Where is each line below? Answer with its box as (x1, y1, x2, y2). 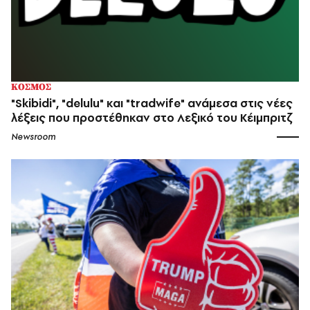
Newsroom (11, 130, 55, 143)
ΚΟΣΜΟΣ (11, 80, 51, 93)
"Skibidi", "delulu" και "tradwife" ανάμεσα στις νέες (11, 95, 293, 111)
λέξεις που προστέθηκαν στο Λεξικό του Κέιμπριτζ (11, 109, 292, 125)
